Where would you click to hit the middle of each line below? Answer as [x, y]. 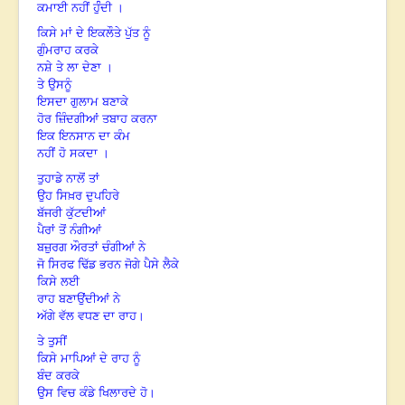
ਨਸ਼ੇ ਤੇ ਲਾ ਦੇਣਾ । [75, 68]
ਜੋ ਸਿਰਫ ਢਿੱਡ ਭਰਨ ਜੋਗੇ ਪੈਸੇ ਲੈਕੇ [108, 265]
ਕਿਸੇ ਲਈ [58, 282]
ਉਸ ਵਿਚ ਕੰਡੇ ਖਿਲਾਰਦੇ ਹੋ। [96, 393]
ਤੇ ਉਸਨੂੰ [54, 85]
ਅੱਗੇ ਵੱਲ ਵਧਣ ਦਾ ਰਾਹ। [91, 316]
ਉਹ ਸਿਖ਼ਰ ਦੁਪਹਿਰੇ [78, 196]
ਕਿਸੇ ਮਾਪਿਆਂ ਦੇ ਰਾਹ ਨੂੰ [89, 359]
